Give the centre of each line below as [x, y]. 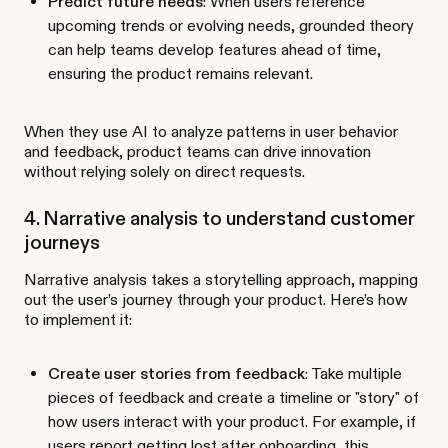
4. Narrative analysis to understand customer [219, 217]
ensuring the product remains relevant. [180, 73]
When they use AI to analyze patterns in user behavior [211, 131]
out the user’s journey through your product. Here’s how [216, 299]
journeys [62, 241]
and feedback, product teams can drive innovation [197, 151]
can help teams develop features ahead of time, [214, 49]
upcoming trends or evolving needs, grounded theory [231, 25]
